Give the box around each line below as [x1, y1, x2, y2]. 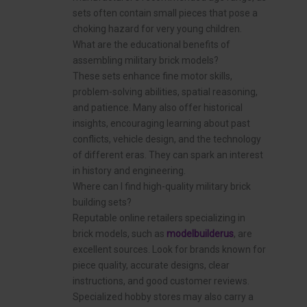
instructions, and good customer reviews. [73, 275, 249, 287]
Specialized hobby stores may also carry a [73, 291, 254, 303]
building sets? [73, 197, 132, 208]
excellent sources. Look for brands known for [73, 244, 266, 256]
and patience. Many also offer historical [73, 102, 243, 114]
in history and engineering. [73, 165, 186, 177]
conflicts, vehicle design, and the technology [73, 134, 261, 145]
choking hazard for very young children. [73, 23, 242, 35]
